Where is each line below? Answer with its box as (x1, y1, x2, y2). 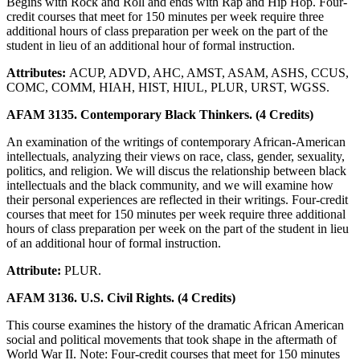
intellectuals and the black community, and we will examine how (6, 178, 333, 192)
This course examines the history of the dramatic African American (6, 317, 344, 332)
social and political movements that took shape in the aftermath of (6, 332, 337, 346)
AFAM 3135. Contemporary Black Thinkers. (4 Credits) (6, 107, 313, 121)
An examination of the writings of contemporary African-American (6, 134, 346, 149)
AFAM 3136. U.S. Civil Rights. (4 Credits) (6, 290, 235, 305)
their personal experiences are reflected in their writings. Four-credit (6, 192, 348, 207)
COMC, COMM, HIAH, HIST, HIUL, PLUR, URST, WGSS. (6, 80, 329, 94)
